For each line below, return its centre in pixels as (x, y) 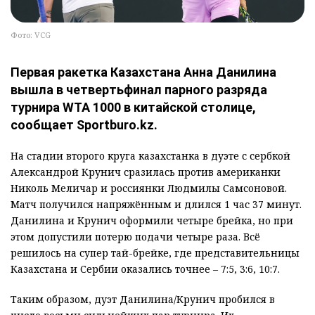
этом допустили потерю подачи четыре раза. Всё (135, 236)
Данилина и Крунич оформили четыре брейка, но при (152, 220)
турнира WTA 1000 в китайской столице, (133, 107)
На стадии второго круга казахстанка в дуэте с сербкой (150, 155)
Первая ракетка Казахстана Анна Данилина (143, 72)
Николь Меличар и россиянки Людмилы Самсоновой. (149, 188)
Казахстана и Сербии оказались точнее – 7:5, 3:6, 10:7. (145, 269)
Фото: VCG (31, 34)
